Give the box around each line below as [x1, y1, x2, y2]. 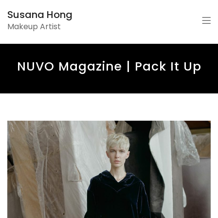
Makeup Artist [7, 21, 61, 32]
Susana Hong [7, 8, 73, 21]
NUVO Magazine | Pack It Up [17, 58, 201, 75]
